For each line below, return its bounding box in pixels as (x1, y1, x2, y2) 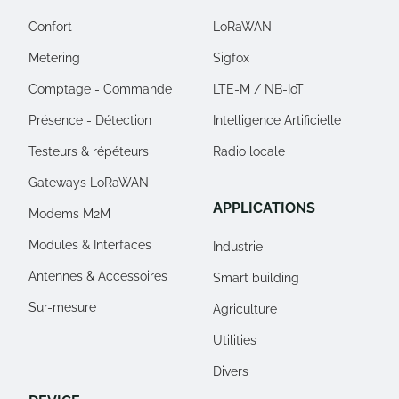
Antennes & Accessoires (28, 269, 167, 284)
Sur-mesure (28, 300, 96, 315)
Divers (213, 364, 248, 379)
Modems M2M (28, 207, 110, 222)
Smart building (213, 271, 299, 286)
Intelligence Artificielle (213, 113, 341, 128)
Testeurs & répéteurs (28, 144, 149, 159)
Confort (28, 20, 72, 35)
